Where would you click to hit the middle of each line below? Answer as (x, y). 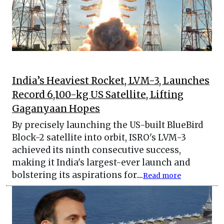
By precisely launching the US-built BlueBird (107, 125)
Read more (162, 175)
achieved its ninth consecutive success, (96, 150)
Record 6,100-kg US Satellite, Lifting (98, 94)
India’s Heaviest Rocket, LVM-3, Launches (111, 80)
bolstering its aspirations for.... (77, 175)
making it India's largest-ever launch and (101, 162)
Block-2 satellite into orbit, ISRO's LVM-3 (99, 137)
